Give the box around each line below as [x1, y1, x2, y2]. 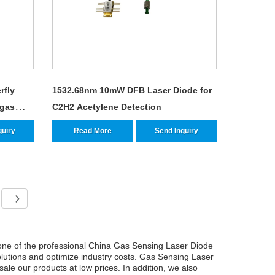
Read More [73, 126, 112, 136]
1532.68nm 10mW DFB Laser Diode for [52, 85, 212, 96]
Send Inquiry [155, 126, 199, 136]
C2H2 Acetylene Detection [52, 102, 162, 112]
